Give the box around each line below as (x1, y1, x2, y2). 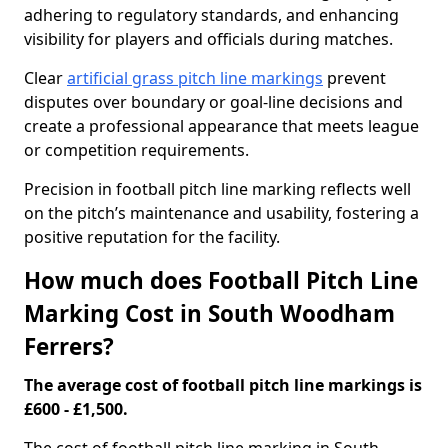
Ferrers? (24, 331, 114, 362)
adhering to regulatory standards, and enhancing (24, 4, 399, 26)
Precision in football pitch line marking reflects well (24, 178, 411, 200)
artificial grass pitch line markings (67, 67, 323, 89)
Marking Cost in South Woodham (24, 298, 395, 329)
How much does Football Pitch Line (24, 265, 418, 296)
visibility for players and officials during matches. (24, 28, 393, 50)
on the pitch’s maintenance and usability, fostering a (24, 202, 419, 224)
